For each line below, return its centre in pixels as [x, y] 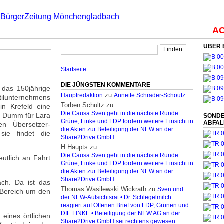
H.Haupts [74, 147]
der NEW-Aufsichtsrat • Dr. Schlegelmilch [116, 197]
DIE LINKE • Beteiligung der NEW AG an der [121, 213]
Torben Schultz [83, 105]
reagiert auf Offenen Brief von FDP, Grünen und [125, 205]
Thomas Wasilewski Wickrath [104, 189]
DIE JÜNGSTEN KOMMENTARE [106, 85]
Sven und [170, 189]
